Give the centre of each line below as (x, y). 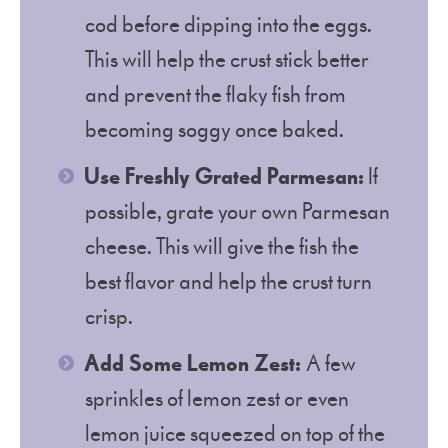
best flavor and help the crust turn (228, 282)
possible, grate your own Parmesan (237, 212)
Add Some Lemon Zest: (195, 364)
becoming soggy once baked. (214, 130)
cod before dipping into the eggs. (228, 25)
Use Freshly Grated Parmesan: (224, 177)
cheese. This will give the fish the (222, 247)
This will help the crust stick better (227, 60)
